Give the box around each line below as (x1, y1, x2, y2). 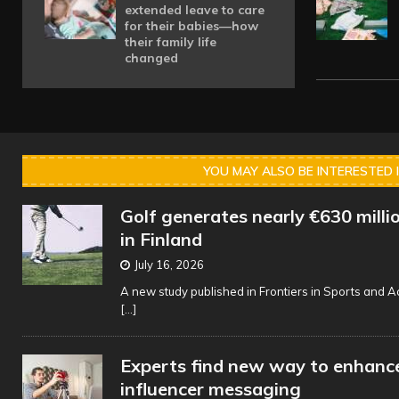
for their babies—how (125, 18, 258, 34)
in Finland (120, 228, 202, 250)
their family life (125, 34, 216, 50)
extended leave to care (125, 2, 265, 18)
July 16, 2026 (134, 257, 204, 272)
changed (125, 50, 178, 66)
